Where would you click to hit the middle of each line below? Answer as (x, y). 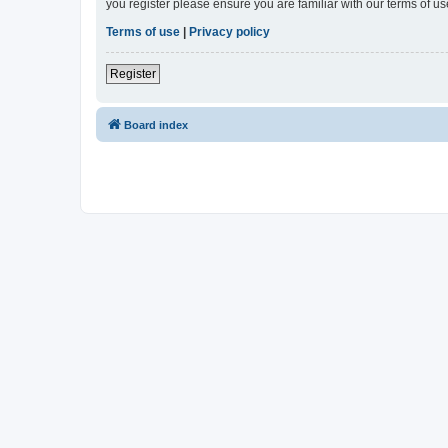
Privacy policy (229, 31)
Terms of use (143, 31)
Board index (156, 124)
